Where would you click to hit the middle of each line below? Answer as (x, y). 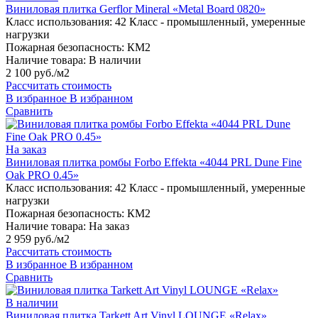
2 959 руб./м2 (38, 239)
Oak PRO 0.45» (42, 175)
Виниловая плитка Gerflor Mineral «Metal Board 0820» (136, 9)
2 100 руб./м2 (38, 73)
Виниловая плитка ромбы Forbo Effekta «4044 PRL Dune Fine (154, 163)
